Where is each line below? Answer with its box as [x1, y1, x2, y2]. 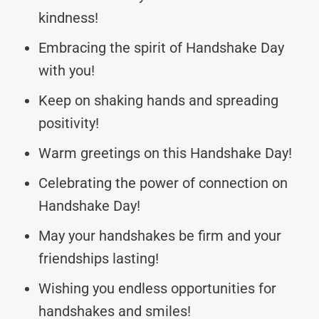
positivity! [38, 114, 99, 132]
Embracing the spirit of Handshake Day [38, 38, 284, 56]
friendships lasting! [38, 249, 159, 267]
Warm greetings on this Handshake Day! [38, 144, 292, 162]
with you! [38, 61, 95, 79]
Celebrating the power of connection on [38, 174, 288, 192]
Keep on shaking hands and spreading [38, 91, 278, 109]
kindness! [38, 9, 98, 26]
